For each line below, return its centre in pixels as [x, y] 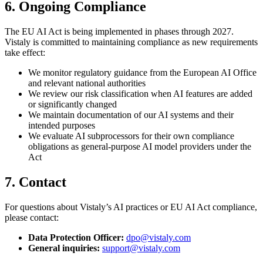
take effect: [25, 53]
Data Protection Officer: [76, 237]
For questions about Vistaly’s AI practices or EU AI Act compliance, [131, 207]
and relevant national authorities [87, 83]
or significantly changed [73, 104]
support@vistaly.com [141, 248]
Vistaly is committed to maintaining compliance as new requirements [131, 42]
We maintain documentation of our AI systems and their [131, 115]
